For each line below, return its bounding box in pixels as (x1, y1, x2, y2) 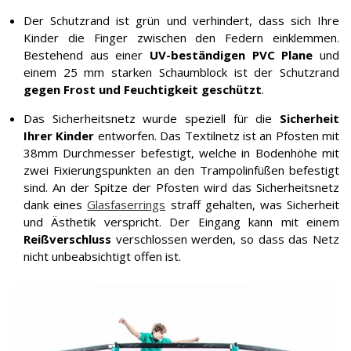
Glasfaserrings (87, 197, 166, 212)
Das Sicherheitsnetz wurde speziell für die (24, 110, 280, 126)
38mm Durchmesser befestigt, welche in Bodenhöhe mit (24, 145, 339, 161)
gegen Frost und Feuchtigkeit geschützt (24, 81, 262, 97)
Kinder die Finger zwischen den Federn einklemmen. (24, 30, 339, 45)
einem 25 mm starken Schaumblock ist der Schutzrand (24, 64, 339, 80)
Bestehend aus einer (24, 47, 150, 63)
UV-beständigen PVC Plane (150, 47, 313, 63)
